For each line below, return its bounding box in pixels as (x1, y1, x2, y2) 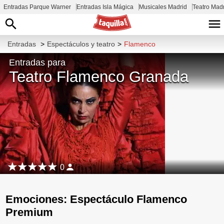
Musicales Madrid (139, 3, 187, 10)
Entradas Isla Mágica (76, 3, 133, 10)
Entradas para (8, 57, 65, 67)
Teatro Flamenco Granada (8, 67, 188, 85)
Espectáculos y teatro (47, 40, 115, 48)
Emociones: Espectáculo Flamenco (5, 192, 187, 205)
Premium (5, 205, 53, 218)
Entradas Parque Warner (3, 3, 71, 10)
